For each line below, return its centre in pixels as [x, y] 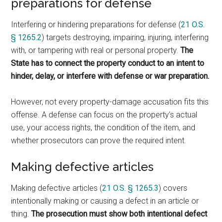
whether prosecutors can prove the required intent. [99, 140]
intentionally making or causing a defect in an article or [105, 201]
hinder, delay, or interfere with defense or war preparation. [110, 76]
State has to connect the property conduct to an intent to [108, 63]
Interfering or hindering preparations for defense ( [96, 25]
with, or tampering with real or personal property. [96, 50]
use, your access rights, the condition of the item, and [103, 128]
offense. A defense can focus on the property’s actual [104, 115]
